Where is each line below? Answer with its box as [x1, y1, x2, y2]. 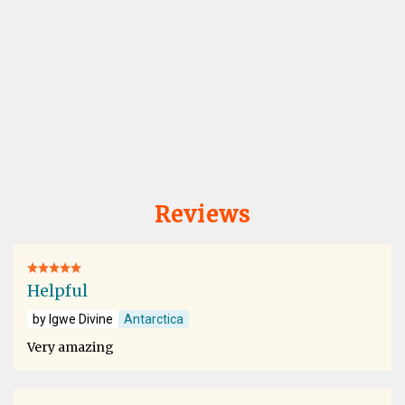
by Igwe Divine [33, 311, 113, 326]
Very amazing [27, 338, 114, 355]
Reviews [154, 200, 251, 229]
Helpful [27, 279, 88, 301]
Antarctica [124, 311, 184, 326]
